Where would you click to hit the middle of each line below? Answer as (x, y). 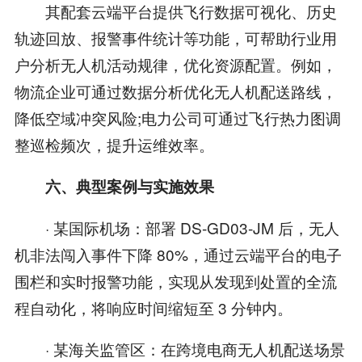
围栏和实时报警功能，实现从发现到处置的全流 (175, 281)
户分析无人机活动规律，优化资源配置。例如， (175, 65)
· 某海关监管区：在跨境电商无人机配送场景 (179, 349)
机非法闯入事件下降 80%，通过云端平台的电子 (178, 255)
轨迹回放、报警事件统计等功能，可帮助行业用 (175, 38)
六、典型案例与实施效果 (129, 187)
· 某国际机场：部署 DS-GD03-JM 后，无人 (177, 228)
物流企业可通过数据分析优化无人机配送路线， (175, 91)
